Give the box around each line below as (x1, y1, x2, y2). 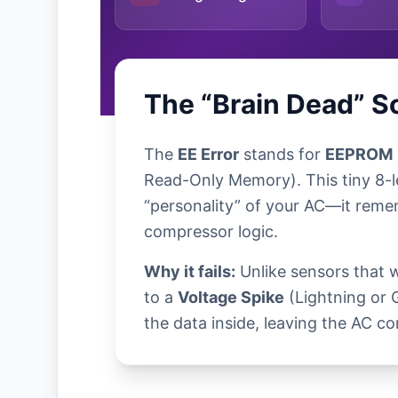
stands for (239, 145, 325, 163)
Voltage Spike (178, 288, 284, 306)
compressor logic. (144, 222, 278, 241)
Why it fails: (144, 262, 235, 281)
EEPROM (325, 145, 393, 163)
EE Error (178, 145, 239, 163)
